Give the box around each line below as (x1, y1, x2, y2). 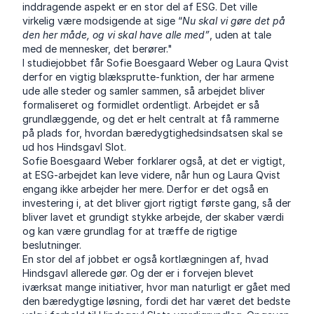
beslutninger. (22, 239, 82, 252)
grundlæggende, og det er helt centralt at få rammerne (22, 113, 280, 125)
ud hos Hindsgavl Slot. (22, 141, 127, 153)
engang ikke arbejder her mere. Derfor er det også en (22, 183, 269, 196)
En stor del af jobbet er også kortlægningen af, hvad (22, 253, 269, 266)
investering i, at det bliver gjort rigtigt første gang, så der (22, 197, 292, 210)
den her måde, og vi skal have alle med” (22, 29, 210, 41)
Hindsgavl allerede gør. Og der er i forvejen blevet (22, 267, 254, 280)
